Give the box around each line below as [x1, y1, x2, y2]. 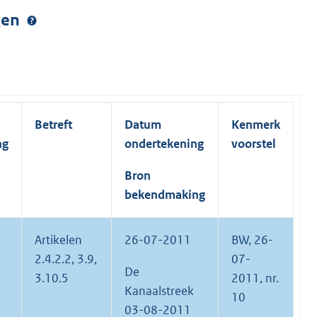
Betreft [35, 117, 72, 133]
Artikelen [35, 232, 82, 248]
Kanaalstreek [125, 283, 194, 299]
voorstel [231, 136, 276, 152]
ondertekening [125, 136, 204, 152]
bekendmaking [125, 187, 205, 203]
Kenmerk [231, 117, 280, 133]
